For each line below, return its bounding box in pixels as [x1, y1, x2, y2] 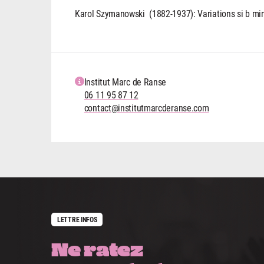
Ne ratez [51, 236, 143, 261]
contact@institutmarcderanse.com [84, 101, 209, 114]
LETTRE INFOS [57, 214, 97, 225]
